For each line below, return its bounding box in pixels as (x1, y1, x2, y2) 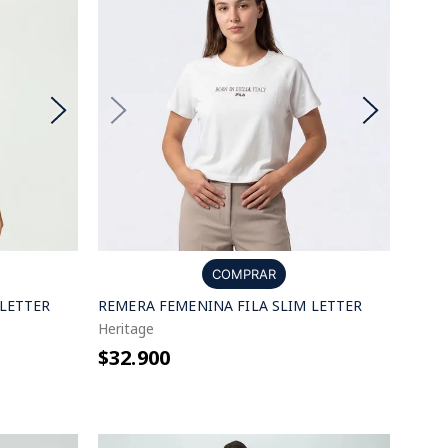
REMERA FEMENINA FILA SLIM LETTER (98, 296, 363, 315)
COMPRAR (212, 266, 276, 282)
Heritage (98, 319, 154, 338)
